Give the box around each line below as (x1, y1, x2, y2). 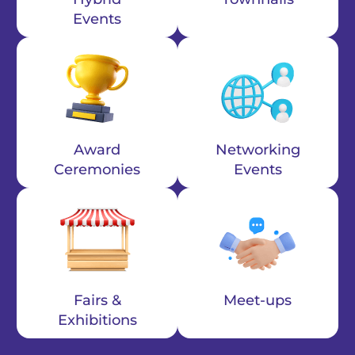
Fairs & (73, 292, 121, 310)
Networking (215, 141, 300, 159)
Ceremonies (54, 161, 141, 179)
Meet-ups (223, 292, 292, 310)
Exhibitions (57, 311, 137, 330)
